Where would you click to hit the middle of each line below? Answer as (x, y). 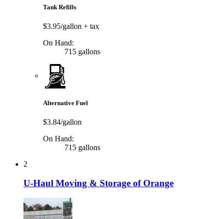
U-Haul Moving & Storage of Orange (99, 183)
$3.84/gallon (62, 122)
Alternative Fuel (66, 103)
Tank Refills (60, 7)
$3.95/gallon (63, 26)
